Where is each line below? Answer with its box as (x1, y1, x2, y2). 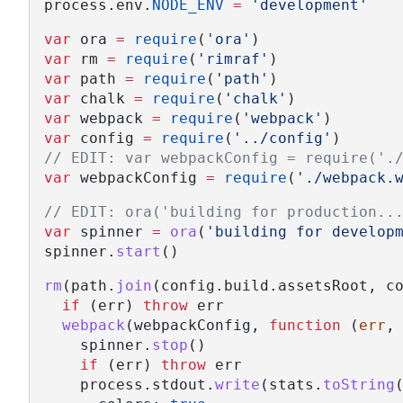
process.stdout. (44, 375, 215, 393)
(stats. (260, 375, 323, 393)
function (269, 316, 341, 334)
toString (323, 375, 395, 393)
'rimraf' (197, 49, 269, 67)
